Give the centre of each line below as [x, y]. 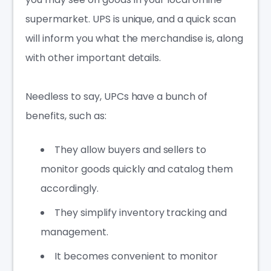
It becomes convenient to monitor [136, 256]
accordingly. [70, 188]
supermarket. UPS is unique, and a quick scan [131, 19]
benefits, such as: [66, 116]
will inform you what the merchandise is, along [134, 38]
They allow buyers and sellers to [131, 149]
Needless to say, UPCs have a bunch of [116, 96]
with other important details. [93, 57]
